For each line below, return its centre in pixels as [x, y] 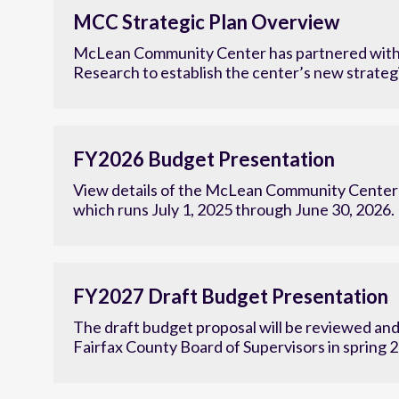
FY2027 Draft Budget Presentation [231, 309]
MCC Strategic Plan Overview [206, 35]
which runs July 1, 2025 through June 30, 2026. [234, 222]
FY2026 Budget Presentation [204, 172]
